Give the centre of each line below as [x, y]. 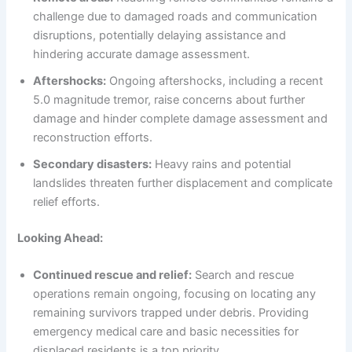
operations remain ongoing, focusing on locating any [175, 293]
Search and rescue [243, 275]
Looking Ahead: [60, 238]
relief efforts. [67, 202]
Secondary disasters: [93, 164]
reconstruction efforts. [93, 137]
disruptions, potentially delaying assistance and [160, 35]
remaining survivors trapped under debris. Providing [171, 312]
